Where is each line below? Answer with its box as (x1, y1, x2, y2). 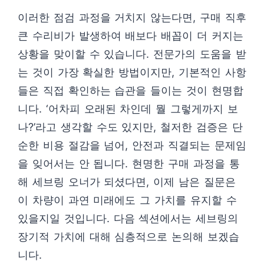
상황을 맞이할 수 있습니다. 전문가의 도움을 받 (18, 48, 246, 61)
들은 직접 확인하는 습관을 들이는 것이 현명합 (18, 84, 243, 97)
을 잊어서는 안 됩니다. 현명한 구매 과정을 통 (18, 157, 240, 170)
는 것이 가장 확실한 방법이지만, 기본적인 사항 (18, 66, 246, 79)
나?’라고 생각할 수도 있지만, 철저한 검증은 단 (18, 121, 243, 134)
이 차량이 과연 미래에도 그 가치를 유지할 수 (18, 194, 237, 207)
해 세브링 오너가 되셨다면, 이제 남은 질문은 (18, 176, 236, 189)
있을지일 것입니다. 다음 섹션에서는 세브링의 (18, 212, 239, 225)
